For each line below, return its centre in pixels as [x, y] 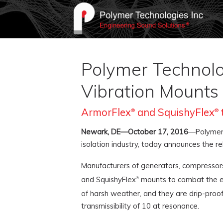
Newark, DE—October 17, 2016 [134, 132]
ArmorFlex [106, 112]
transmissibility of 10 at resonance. [140, 206]
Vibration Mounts [150, 91]
